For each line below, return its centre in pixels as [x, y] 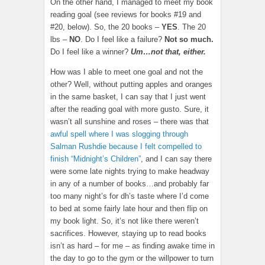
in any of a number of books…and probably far [130, 184]
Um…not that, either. [168, 52]
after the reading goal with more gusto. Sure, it [130, 109]
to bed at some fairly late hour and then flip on [129, 209]
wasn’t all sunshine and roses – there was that [130, 122]
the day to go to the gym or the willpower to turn [132, 258]
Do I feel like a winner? [91, 52]
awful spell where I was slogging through [119, 134]
